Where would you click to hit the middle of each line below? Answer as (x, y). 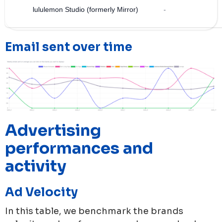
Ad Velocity (41, 193)
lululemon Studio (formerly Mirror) (85, 9)
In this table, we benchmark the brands (94, 211)
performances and (79, 148)
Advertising (53, 131)
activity (36, 166)
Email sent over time (69, 47)
